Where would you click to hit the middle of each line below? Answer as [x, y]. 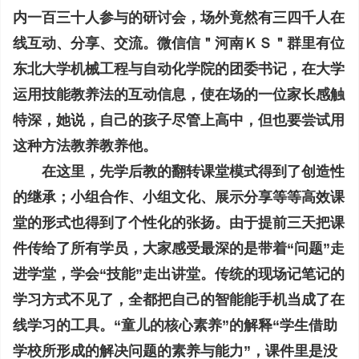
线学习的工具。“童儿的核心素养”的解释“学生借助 [175, 325]
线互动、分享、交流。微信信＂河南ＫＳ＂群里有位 [179, 43]
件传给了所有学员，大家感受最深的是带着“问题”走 [179, 248]
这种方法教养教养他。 [85, 146]
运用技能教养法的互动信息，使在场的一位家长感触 [179, 95]
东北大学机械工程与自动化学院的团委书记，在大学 [179, 69]
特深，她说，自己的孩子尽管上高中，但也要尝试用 [179, 120]
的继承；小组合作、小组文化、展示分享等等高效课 [179, 197]
